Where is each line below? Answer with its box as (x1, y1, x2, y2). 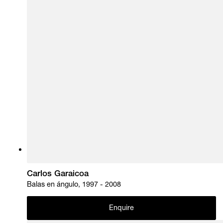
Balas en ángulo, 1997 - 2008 (27, 181, 121, 189)
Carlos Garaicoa (27, 170, 89, 179)
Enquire (109, 205, 134, 213)
